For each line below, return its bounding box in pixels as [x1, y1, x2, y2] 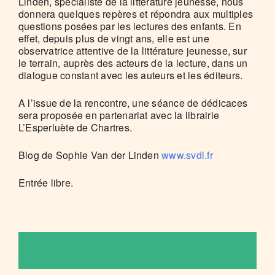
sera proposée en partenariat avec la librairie [18, 108, 220, 122]
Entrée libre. [18, 176, 74, 190]
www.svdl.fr [161, 148, 213, 162]
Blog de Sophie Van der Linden [18, 148, 162, 162]
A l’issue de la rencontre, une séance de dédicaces [18, 96, 247, 110]
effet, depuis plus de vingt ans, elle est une [18, 31, 209, 45]
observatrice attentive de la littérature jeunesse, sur [18, 44, 247, 58]
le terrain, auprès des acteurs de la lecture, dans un [18, 56, 248, 70]
